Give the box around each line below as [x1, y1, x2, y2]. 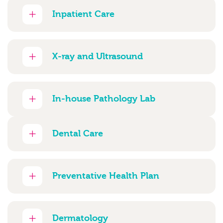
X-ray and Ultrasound [52, 51, 143, 62]
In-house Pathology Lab [52, 94, 155, 104]
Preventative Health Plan [52, 171, 159, 181]
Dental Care [52, 128, 103, 139]
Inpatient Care [52, 9, 114, 19]
